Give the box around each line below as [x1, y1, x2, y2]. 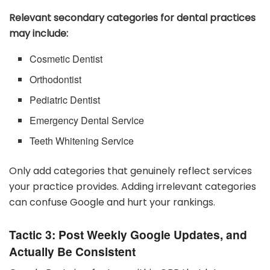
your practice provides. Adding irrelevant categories [9, 180, 256, 194]
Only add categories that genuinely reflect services [9, 164, 252, 178]
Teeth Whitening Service [30, 134, 134, 148]
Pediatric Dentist [30, 93, 101, 107]
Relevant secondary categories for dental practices [9, 11, 256, 25]
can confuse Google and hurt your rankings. [9, 195, 215, 210]
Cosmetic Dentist [30, 52, 103, 66]
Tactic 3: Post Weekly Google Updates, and [9, 225, 247, 243]
